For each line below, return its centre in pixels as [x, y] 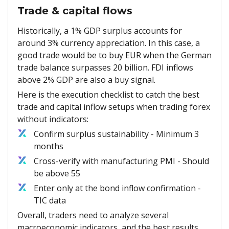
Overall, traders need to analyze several [93, 215]
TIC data [50, 200]
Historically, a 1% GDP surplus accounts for [100, 30]
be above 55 [57, 173]
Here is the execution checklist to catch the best [108, 94]
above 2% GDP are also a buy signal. [87, 79]
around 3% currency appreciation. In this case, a [109, 43]
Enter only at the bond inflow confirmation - [117, 188]
